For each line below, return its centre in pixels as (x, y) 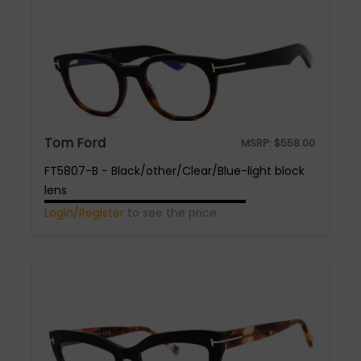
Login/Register (84, 213)
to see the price (170, 213)
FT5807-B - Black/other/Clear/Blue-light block (174, 171)
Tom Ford (75, 143)
